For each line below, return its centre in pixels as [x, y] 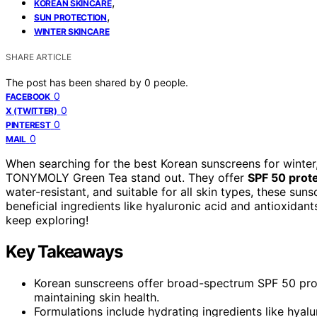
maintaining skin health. [97, 297]
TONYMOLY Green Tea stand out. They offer [127, 177]
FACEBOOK [28, 96]
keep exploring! [47, 220]
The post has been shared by [75, 82]
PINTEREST [28, 125]
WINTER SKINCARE [72, 31]
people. [171, 82]
